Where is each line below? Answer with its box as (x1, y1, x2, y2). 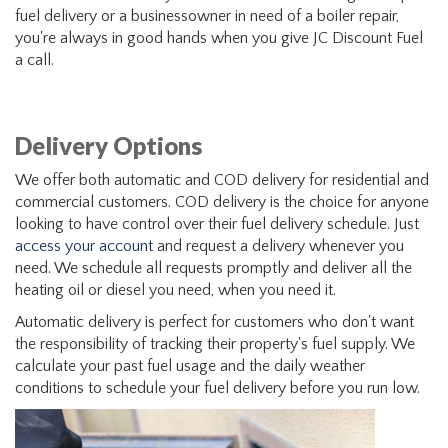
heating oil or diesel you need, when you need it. (15, 281, 336, 299)
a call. (15, 51, 54, 69)
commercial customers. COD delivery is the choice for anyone (15, 193, 429, 211)
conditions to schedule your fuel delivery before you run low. (15, 379, 420, 397)
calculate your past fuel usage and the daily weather (15, 357, 365, 375)
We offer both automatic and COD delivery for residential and (15, 171, 429, 189)
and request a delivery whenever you (153, 237, 404, 255)
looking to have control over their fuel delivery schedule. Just (15, 215, 419, 233)
